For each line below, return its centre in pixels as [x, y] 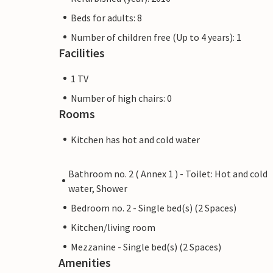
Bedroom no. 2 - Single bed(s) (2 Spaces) [154, 207]
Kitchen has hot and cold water [135, 139]
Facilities [82, 52]
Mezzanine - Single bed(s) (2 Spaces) [146, 246]
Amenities [85, 262]
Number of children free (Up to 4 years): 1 [156, 37]
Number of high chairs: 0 [121, 98]
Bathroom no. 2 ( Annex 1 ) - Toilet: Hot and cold [168, 173]
